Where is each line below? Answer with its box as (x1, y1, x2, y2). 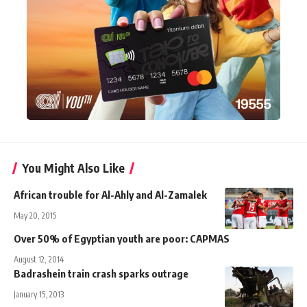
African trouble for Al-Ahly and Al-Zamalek (14, 188, 207, 201)
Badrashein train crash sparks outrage (14, 267, 188, 280)
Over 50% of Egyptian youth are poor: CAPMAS (14, 232, 230, 245)
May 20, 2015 (14, 210, 56, 221)
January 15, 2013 (14, 288, 64, 299)
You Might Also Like (22, 160, 125, 175)
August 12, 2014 (14, 254, 64, 265)
